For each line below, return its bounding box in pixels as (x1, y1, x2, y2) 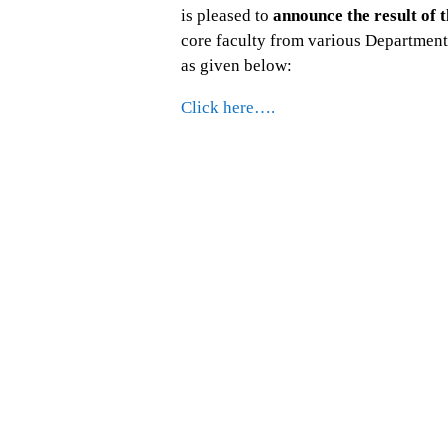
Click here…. (181, 98, 275, 117)
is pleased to (181, 6, 273, 25)
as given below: (181, 56, 292, 75)
